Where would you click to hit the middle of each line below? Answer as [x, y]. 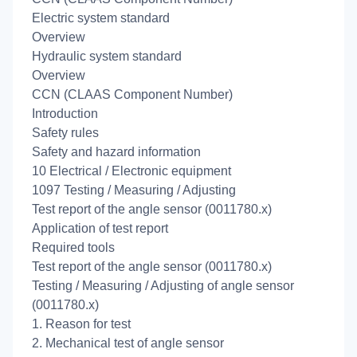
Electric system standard [101, 18]
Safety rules [65, 132]
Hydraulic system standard [107, 56]
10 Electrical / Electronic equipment [131, 171]
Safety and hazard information [116, 151]
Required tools [73, 247]
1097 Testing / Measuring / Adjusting [134, 190]
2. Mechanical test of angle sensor [128, 343]
